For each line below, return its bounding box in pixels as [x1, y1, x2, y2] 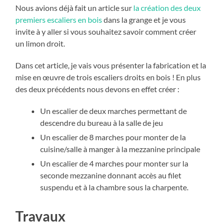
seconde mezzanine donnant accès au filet [40, 170, 182, 180]
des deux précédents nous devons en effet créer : [15, 84, 180, 94]
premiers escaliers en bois [15, 15, 103, 25]
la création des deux [133, 3, 201, 13]
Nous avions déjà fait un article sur [15, 3, 134, 13]
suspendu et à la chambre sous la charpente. [40, 182, 189, 192]
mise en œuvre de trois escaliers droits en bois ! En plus [15, 72, 201, 82]
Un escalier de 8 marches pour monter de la [40, 132, 186, 142]
